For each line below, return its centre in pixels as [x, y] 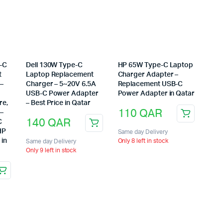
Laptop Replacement [60, 75]
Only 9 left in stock [51, 151]
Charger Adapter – [148, 75]
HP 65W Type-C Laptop [156, 65]
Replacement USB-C [150, 84]
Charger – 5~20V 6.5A [61, 84]
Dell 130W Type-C [54, 65]
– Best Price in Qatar [58, 103]
